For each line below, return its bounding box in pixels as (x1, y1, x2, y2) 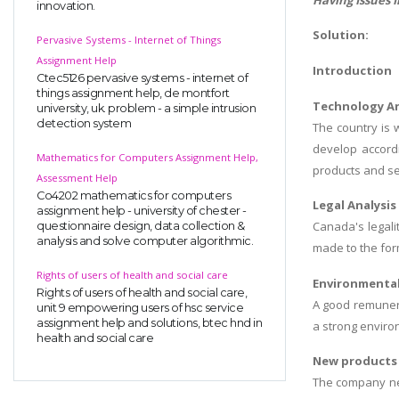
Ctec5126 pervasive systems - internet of (37, 70, 248, 85)
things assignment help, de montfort (37, 85, 230, 100)
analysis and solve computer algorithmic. (37, 233, 253, 248)
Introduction (313, 61, 392, 78)
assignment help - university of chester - (37, 203, 247, 217)
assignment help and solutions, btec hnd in (37, 315, 262, 330)
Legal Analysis (313, 197, 396, 214)
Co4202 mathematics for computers (37, 188, 231, 202)
